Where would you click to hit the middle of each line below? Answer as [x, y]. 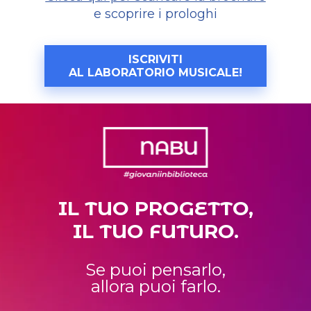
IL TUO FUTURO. [155, 231]
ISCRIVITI [155, 59]
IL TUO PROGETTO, [155, 208]
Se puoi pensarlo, [155, 270]
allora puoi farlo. [155, 286]
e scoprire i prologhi [155, 14]
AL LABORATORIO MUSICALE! [155, 73]
